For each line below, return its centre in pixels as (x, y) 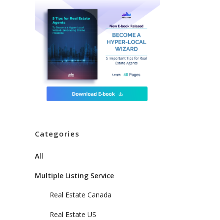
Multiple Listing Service (74, 176)
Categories (57, 134)
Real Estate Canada (81, 195)
